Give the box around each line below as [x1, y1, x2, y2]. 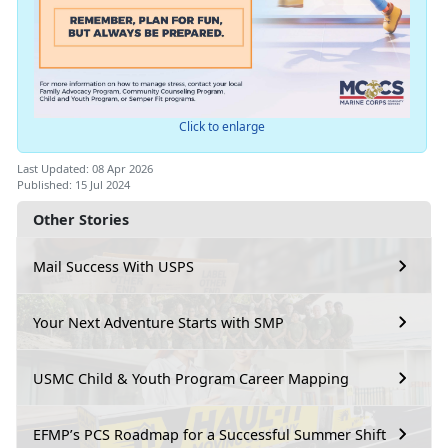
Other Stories [33, 210, 129, 230]
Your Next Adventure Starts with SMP [33, 312, 284, 332]
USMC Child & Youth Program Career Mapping [33, 368, 349, 388]
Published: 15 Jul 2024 [17, 177, 130, 193]
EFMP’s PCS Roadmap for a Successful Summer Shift [33, 424, 386, 444]
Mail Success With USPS [33, 256, 194, 276]
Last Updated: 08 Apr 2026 [17, 161, 153, 177]
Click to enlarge [178, 118, 265, 136]
